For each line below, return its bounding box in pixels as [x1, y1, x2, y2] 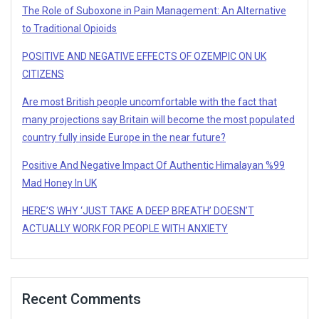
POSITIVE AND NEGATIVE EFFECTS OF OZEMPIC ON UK [22, 50, 266, 62]
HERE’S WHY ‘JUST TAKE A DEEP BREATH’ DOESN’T [22, 204, 254, 216]
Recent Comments [22, 291, 141, 308]
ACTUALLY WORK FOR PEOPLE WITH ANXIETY [22, 222, 228, 234]
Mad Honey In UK [22, 177, 97, 189]
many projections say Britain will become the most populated [22, 113, 295, 125]
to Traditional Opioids [22, 22, 117, 34]
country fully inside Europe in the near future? [22, 131, 226, 143]
